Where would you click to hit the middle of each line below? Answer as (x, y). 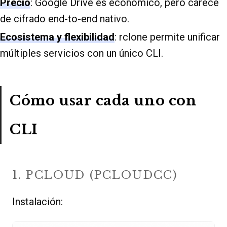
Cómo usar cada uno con (103, 101)
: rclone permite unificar (167, 37)
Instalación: (37, 201)
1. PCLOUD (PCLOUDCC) (95, 175)
